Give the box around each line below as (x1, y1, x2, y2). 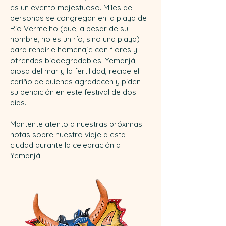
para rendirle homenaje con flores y (10, 45, 137, 54)
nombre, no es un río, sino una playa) (10, 34, 140, 44)
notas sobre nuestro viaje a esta (10, 130, 126, 139)
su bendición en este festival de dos (10, 87, 136, 97)
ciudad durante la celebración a (10, 140, 121, 150)
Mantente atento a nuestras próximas (10, 119, 142, 129)
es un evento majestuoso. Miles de (10, 3, 132, 12)
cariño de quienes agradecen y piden (10, 77, 141, 86)
